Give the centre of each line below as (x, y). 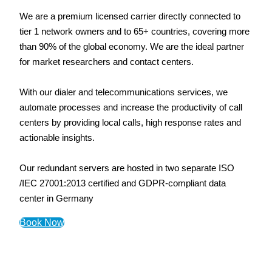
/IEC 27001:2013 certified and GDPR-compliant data (123, 183)
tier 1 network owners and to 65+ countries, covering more (134, 31)
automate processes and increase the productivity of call (131, 107)
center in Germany (56, 198)
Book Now (42, 222)
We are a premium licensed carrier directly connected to (130, 16)
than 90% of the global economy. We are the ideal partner (132, 46)
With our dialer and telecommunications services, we (124, 92)
